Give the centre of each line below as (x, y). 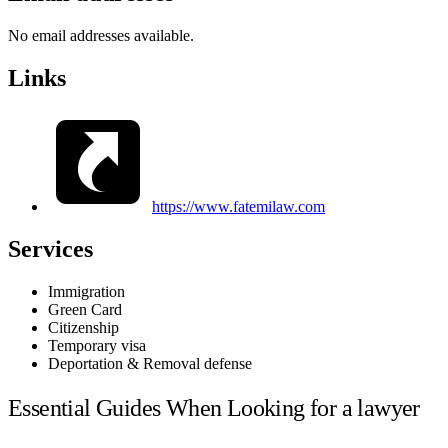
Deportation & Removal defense (150, 363)
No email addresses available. (101, 35)
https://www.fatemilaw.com (238, 206)
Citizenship (83, 327)
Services (50, 248)
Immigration (86, 291)
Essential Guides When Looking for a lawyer (214, 408)
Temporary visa (97, 345)
